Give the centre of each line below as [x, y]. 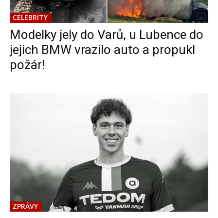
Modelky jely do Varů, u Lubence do [107, 34]
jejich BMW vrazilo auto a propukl [102, 49]
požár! [27, 64]
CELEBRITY [30, 17]
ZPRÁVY [25, 206]
